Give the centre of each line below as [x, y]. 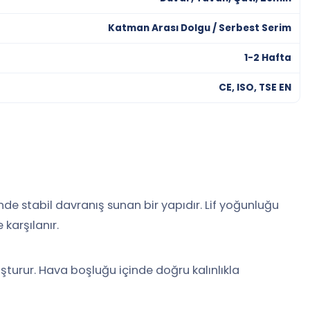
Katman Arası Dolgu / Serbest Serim [200, 28]
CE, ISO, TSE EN [255, 88]
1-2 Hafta [268, 58]
